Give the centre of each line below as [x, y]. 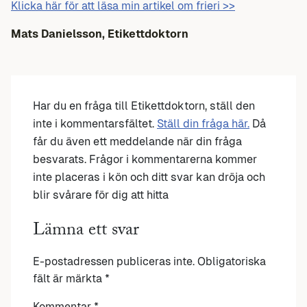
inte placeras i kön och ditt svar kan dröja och [149, 177]
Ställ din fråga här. [203, 123]
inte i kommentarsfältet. [95, 123]
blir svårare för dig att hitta [101, 195]
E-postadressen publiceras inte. [114, 261]
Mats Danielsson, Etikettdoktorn [100, 34]
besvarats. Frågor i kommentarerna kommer [145, 159]
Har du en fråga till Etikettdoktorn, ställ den [144, 106]
